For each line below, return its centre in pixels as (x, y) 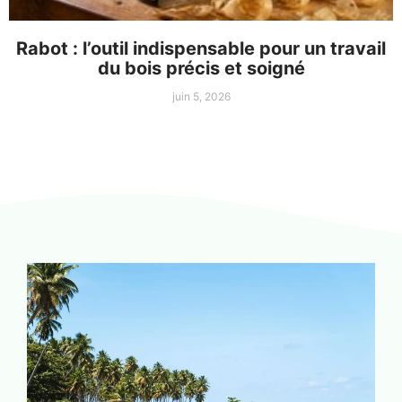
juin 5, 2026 (201, 97)
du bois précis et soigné (201, 69)
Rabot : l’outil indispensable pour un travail (201, 49)
